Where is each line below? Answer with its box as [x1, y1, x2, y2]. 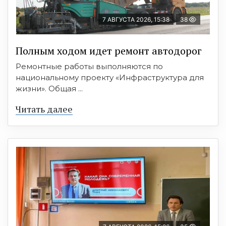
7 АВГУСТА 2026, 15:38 [102, 15, 169, 23]
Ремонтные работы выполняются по [16, 61, 163, 71]
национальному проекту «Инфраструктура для [16, 72, 204, 82]
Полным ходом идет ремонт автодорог [16, 43, 202, 58]
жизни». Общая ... [16, 83, 83, 93]
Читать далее [16, 102, 73, 115]
